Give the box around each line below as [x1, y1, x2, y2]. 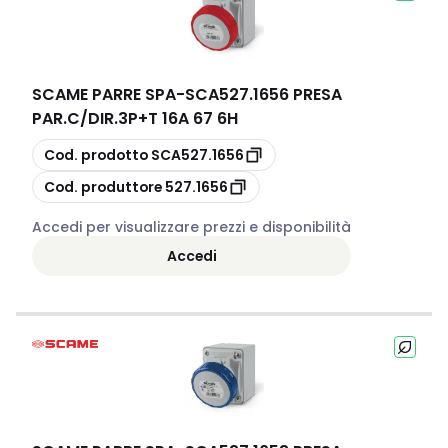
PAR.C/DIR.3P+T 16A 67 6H [32, 107, 238, 130]
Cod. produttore [44, 176, 162, 197]
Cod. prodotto [44, 144, 148, 165]
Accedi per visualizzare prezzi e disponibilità [32, 217, 351, 237]
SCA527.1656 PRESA [185, 83, 342, 106]
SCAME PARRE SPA [32, 83, 176, 106]
